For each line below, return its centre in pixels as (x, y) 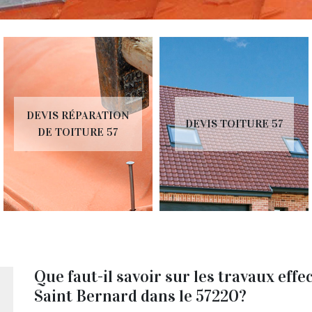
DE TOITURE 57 (78, 132)
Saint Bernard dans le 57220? (140, 296)
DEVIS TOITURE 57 (234, 123)
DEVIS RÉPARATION (78, 115)
